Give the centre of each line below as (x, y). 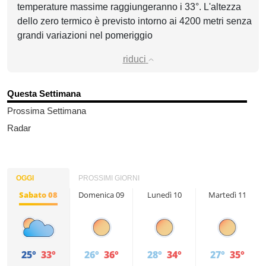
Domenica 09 (101, 195)
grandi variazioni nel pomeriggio (85, 35)
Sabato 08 (38, 195)
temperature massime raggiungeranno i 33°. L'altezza (129, 7)
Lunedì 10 (164, 195)
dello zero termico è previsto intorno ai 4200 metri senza (134, 21)
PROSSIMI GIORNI (109, 178)
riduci (134, 59)
